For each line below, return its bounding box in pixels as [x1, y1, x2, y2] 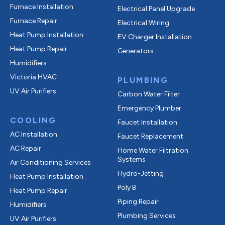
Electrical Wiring [118, 19, 169, 27]
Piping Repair [118, 197, 159, 206]
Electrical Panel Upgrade [118, 5, 195, 13]
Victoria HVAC [10, 73, 57, 81]
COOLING [10, 116, 57, 125]
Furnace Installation [10, 3, 73, 11]
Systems [118, 155, 146, 164]
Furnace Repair [10, 17, 57, 25]
